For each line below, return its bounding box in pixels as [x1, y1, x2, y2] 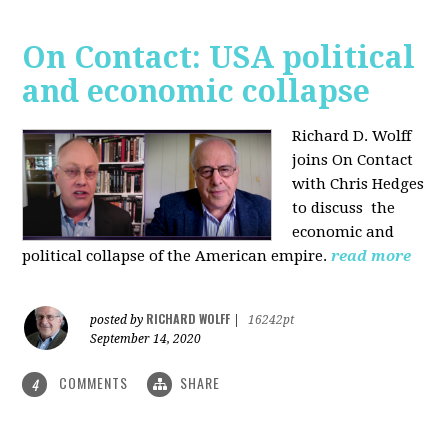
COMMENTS [55, 371, 133, 393]
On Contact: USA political [22, 39, 416, 75]
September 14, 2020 [90, 331, 202, 346]
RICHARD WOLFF [146, 309, 231, 327]
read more [331, 246, 412, 265]
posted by [90, 312, 147, 327]
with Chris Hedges [292, 174, 425, 193]
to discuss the [292, 198, 396, 217]
